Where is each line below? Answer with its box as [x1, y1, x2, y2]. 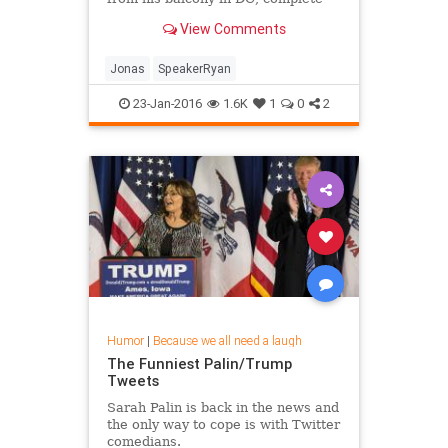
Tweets [106, 370, 159, 390]
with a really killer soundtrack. [106, 8, 307, 24]
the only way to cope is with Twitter [106, 416, 340, 432]
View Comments [176, 19, 286, 38]
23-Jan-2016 [129, 95, 202, 113]
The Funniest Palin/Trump [106, 353, 292, 373]
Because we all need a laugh [152, 332, 302, 348]
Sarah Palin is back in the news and [106, 399, 339, 415]
